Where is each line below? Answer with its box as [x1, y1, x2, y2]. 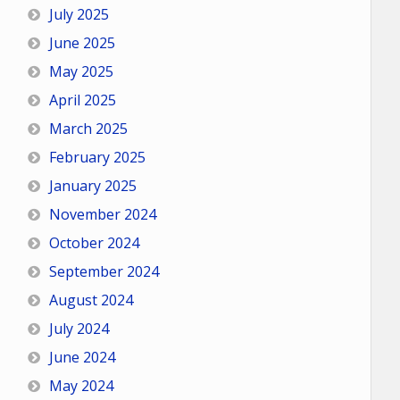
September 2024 [48, 262, 159, 281]
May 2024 [48, 376, 113, 396]
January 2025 [48, 176, 137, 196]
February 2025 [48, 147, 146, 167]
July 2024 [48, 319, 109, 338]
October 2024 [48, 233, 139, 253]
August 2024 [48, 290, 133, 310]
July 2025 [48, 4, 109, 24]
